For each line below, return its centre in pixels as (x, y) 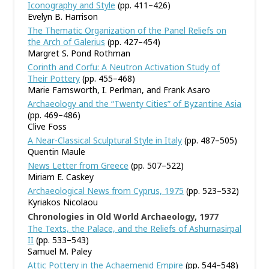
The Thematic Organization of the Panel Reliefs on (127, 30)
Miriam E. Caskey (61, 177)
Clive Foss (47, 126)
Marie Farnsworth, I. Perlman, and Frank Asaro (119, 90)
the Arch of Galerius (66, 42)
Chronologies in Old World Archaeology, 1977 (123, 216)
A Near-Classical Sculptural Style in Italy (105, 140)
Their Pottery (54, 78)
